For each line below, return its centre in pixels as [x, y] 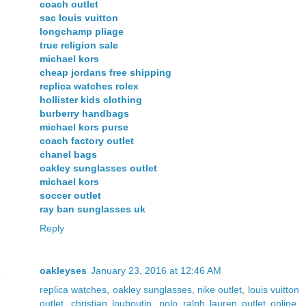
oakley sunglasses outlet [98, 168]
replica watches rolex [89, 86]
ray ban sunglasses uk [93, 209]
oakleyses [63, 270]
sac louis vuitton [79, 17]
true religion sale [79, 45]
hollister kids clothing [91, 99]
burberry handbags [84, 113]
